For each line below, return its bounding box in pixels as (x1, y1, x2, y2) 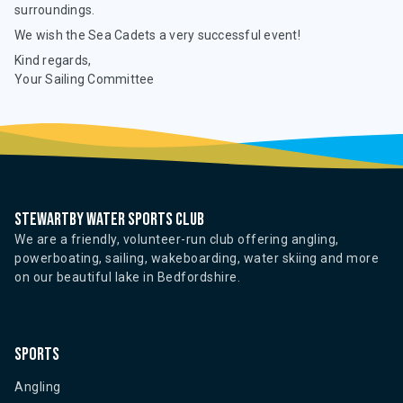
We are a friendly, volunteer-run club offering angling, (14, 232, 339, 246)
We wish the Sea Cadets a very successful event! (14, 28, 300, 42)
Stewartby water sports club (14, 209, 204, 230)
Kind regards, (14, 53, 92, 67)
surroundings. (14, 3, 95, 17)
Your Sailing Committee (14, 72, 155, 86)
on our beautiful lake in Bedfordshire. (14, 270, 240, 284)
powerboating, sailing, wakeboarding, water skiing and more (14, 251, 379, 265)
